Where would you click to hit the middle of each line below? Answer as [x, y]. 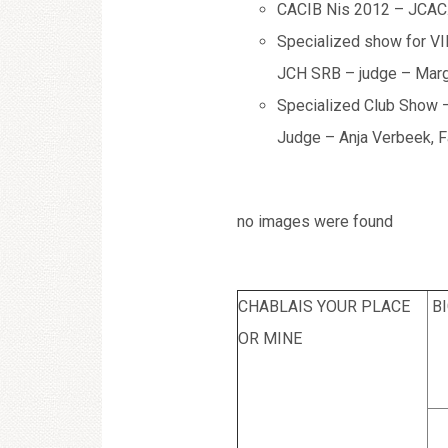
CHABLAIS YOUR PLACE [324, 306]
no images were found [315, 221]
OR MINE [270, 338]
